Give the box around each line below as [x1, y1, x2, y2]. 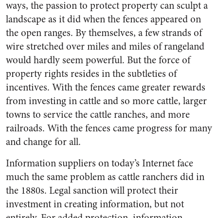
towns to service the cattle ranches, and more [6, 108, 190, 122]
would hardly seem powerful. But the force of [6, 53, 190, 67]
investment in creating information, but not [6, 197, 184, 211]
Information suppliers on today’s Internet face [6, 156, 193, 170]
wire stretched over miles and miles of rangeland [6, 39, 204, 54]
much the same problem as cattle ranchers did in [6, 170, 204, 184]
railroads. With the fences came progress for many [6, 121, 212, 135]
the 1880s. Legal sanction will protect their [6, 183, 178, 198]
